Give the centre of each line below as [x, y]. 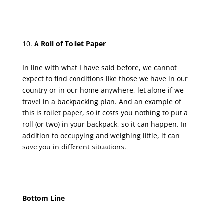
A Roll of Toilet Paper [70, 43]
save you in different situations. [74, 147]
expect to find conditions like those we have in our [105, 78]
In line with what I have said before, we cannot [99, 67]
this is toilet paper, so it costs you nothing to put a [105, 112]
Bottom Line [43, 198]
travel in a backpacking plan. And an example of [101, 101]
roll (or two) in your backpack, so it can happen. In [104, 124]
